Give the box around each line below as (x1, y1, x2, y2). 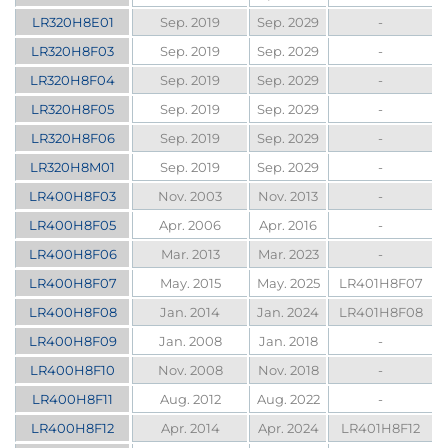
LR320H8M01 (30, 159, 116, 176)
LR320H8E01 (31, 14, 114, 31)
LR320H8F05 (31, 101, 115, 118)
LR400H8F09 (28, 333, 117, 350)
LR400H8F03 (29, 188, 117, 205)
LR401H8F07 (338, 275, 423, 292)
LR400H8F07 (28, 275, 117, 292)
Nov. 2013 (258, 188, 319, 205)
